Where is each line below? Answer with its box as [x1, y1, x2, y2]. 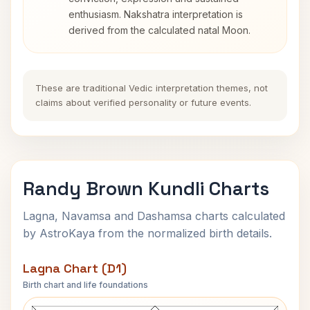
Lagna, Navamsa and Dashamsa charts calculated [23, 209, 285, 223]
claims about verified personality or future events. [35, 97, 251, 108]
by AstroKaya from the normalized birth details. [23, 226, 272, 240]
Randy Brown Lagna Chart [76, 286, 234, 301]
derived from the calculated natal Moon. [69, 24, 250, 36]
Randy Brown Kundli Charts [23, 176, 269, 201]
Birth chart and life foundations [23, 280, 148, 290]
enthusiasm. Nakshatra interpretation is [69, 8, 243, 20]
